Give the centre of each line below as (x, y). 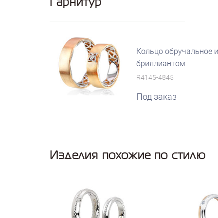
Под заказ (156, 97)
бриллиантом (161, 64)
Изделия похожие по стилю (127, 155)
